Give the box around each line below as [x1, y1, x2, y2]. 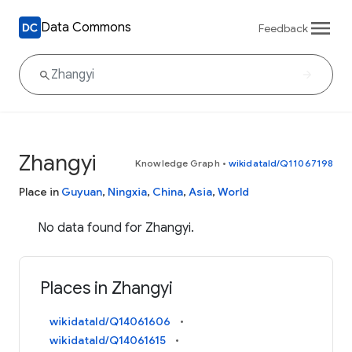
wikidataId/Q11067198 [229, 157, 333, 169]
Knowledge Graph [135, 157, 220, 169]
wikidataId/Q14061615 [49, 333, 167, 348]
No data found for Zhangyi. [38, 220, 194, 236]
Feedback [258, 20, 308, 35]
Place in [19, 185, 61, 199]
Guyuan [61, 185, 102, 199]
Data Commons [41, 19, 131, 35]
